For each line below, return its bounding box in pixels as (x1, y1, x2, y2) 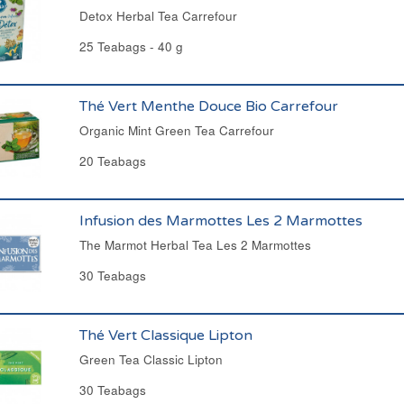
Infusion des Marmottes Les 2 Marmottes (78, 212, 363, 230)
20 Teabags (78, 152, 146, 170)
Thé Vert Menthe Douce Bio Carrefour (78, 97, 338, 115)
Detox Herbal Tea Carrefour (78, 7, 237, 24)
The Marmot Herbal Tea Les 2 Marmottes (78, 236, 311, 253)
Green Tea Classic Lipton (78, 351, 223, 368)
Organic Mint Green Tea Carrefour (78, 122, 274, 139)
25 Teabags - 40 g (78, 38, 183, 55)
